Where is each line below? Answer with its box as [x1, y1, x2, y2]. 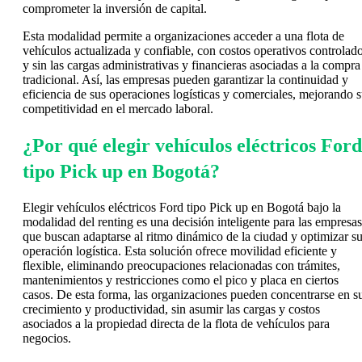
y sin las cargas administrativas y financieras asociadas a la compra [23, 57, 360, 72]
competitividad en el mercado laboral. [23, 101, 213, 116]
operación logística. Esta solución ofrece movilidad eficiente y [23, 243, 337, 258]
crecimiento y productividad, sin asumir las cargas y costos [23, 301, 320, 316]
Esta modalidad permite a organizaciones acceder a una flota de [23, 28, 344, 43]
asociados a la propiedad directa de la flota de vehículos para [23, 316, 330, 330]
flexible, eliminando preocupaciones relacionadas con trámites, [23, 258, 340, 272]
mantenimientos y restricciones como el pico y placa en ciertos [23, 272, 339, 287]
